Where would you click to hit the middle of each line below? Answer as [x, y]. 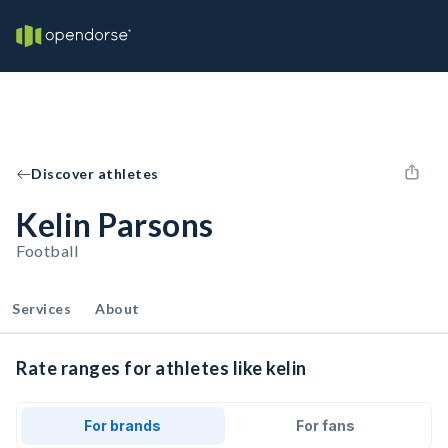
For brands [123, 425]
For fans [325, 425]
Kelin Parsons [115, 224]
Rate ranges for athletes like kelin [161, 368]
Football [47, 250]
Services [41, 308]
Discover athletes [95, 173]
